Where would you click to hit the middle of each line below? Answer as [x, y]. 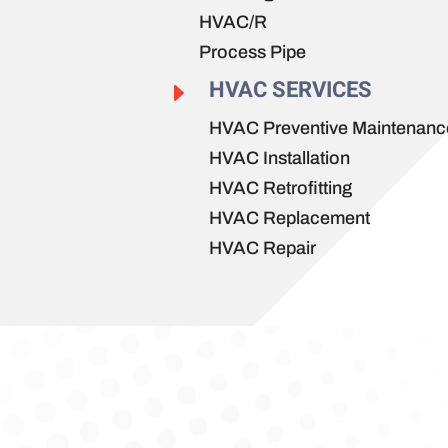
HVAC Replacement [290, 217]
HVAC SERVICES [291, 89]
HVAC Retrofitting [281, 187]
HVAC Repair [263, 247]
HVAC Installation [280, 157]
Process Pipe [253, 51]
